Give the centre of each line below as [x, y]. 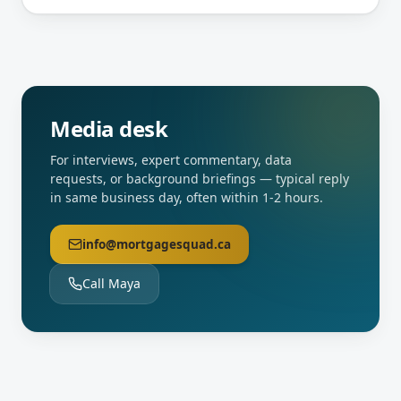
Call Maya [111, 283]
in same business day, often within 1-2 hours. [187, 197]
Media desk [109, 128]
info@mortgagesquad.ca [157, 244]
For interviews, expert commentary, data [171, 159]
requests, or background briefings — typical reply [200, 178]
